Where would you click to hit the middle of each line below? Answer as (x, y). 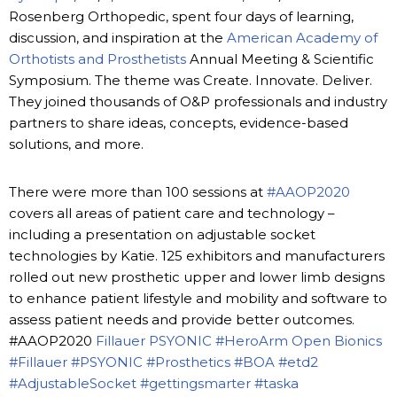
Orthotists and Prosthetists (97, 58)
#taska (276, 383)
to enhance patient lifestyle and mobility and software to (198, 298)
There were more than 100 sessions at (138, 191)
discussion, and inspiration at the (118, 37)
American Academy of (302, 37)
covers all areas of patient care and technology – (172, 213)
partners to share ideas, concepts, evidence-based (179, 122)
